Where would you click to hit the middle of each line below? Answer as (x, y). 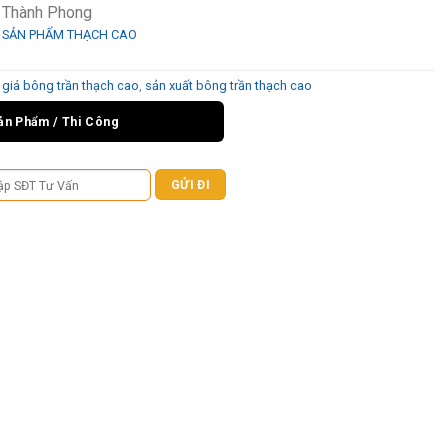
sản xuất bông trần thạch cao (228, 85)
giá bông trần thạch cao (70, 85)
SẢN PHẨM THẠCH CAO (69, 34)
